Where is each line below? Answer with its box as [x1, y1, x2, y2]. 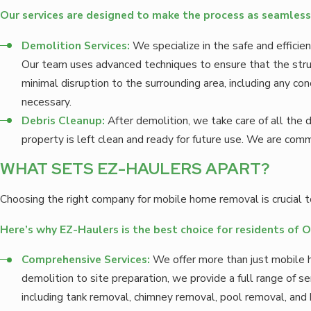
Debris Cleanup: [22, 112, 106, 128]
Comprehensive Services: [22, 252, 151, 267]
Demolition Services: [22, 37, 131, 53]
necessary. [22, 94, 72, 109]
